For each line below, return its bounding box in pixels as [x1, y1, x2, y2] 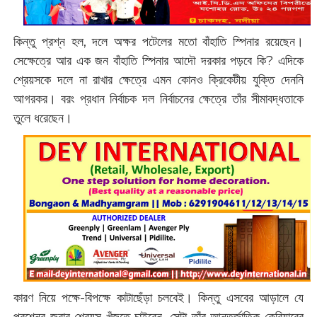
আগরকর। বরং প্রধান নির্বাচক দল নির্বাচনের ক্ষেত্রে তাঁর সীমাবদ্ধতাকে [13, 91, 304, 107]
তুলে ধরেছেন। [13, 110, 72, 126]
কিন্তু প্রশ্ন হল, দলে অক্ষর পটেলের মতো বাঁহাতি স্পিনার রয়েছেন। [13, 33, 304, 50]
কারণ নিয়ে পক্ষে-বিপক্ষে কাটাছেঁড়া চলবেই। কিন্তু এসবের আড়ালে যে [13, 289, 304, 306]
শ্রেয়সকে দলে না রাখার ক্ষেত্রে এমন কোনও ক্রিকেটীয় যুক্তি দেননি [13, 71, 304, 88]
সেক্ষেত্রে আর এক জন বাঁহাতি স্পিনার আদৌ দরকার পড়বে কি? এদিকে [13, 52, 304, 69]
